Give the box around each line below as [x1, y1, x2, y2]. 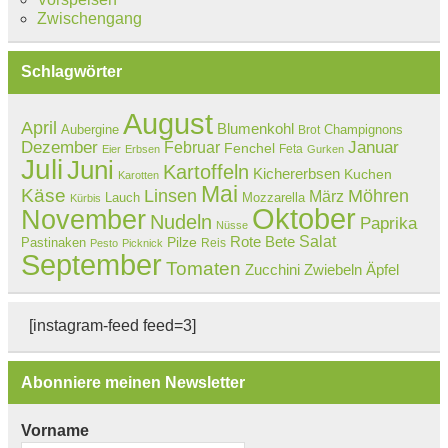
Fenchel [223, 140, 275, 156]
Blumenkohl [216, 119, 294, 137]
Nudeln [149, 210, 212, 233]
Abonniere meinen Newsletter [20, 373, 245, 391]
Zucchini [244, 260, 300, 278]
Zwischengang [36, 9, 142, 27]
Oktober [251, 202, 356, 235]
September [20, 247, 162, 281]
